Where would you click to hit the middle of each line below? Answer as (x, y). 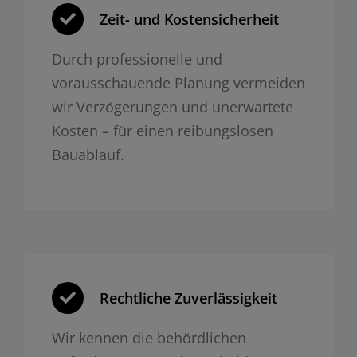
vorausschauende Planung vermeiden (178, 82)
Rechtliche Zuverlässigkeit (188, 298)
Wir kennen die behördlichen (149, 337)
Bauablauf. (88, 154)
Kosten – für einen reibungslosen (162, 130)
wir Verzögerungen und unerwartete (172, 106)
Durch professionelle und (137, 59)
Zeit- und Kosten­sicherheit (189, 19)
